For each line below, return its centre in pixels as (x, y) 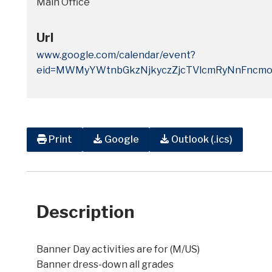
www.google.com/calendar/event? (116, 55)
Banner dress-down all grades (105, 264)
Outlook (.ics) (202, 140)
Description (85, 212)
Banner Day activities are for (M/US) (118, 249)
